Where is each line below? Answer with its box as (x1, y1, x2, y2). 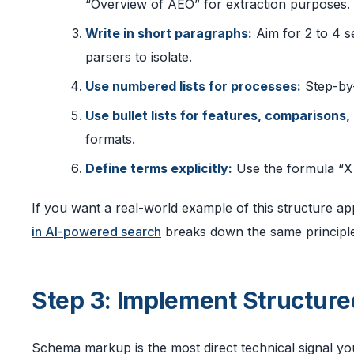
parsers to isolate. (85, 49, 192, 66)
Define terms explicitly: (85, 160, 232, 177)
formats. (85, 131, 135, 148)
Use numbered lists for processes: (85, 78, 301, 95)
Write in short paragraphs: (85, 25, 252, 42)
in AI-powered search (32, 224, 161, 240)
